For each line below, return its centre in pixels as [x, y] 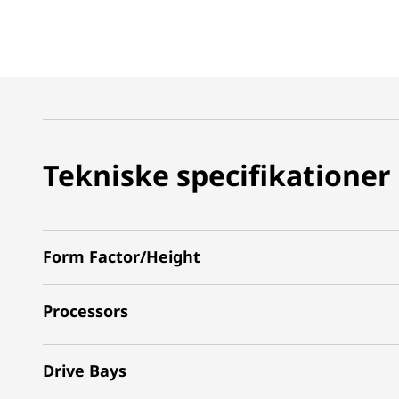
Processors [85, 311]
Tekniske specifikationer [217, 175]
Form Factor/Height [122, 256]
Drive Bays [85, 370]
